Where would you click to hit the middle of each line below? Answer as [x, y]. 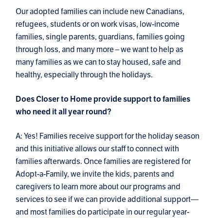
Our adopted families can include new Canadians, [100, 12]
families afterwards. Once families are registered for [103, 162]
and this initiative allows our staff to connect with [97, 149]
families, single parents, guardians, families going [100, 37]
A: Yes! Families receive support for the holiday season [108, 136]
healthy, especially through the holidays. [84, 75]
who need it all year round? [64, 112]
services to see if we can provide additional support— [107, 200]
